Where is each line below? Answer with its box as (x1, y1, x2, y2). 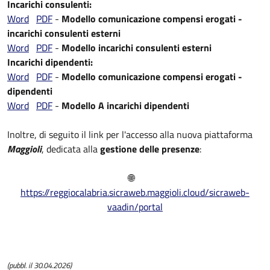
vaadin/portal (107, 199, 163, 214)
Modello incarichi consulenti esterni (61, 40, 212, 55)
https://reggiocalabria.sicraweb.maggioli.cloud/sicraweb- (20, 185, 250, 199)
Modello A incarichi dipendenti (61, 98, 189, 113)
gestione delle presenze (100, 142, 199, 156)
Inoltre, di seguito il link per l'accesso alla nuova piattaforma (7, 127, 253, 142)
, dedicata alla (42, 142, 100, 156)
